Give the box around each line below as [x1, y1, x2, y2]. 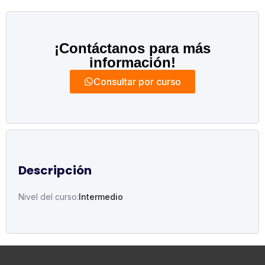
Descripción [18, 162, 92, 179]
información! [89, 54, 176, 70]
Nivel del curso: [18, 192, 79, 202]
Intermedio [79, 192, 123, 202]
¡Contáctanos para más [54, 40, 211, 56]
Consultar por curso [93, 76, 181, 88]
